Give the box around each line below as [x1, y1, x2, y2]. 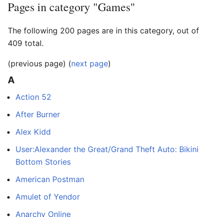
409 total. [8, 38, 44, 48]
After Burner [15, 109, 60, 119]
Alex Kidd [15, 126, 51, 137]
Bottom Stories [15, 156, 71, 167]
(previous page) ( [8, 58, 71, 68]
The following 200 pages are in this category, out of [8, 25, 199, 35]
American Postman [15, 174, 84, 184]
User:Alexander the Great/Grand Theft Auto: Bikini [15, 144, 199, 154]
